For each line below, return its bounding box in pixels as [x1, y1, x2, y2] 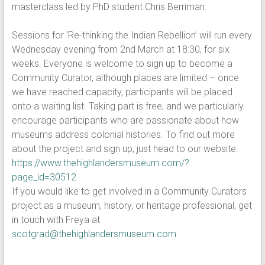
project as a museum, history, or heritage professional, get [11, 200, 252, 211]
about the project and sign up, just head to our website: [11, 143, 238, 154]
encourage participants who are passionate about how [11, 115, 239, 126]
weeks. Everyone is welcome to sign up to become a [11, 58, 232, 69]
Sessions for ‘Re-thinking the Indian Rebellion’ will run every [11, 30, 252, 41]
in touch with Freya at [11, 214, 100, 225]
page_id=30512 [11, 172, 76, 183]
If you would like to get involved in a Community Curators [11, 186, 247, 197]
